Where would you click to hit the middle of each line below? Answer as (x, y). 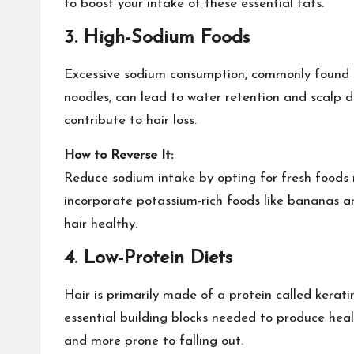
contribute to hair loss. (130, 121)
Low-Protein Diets (158, 258)
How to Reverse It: (119, 155)
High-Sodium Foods (167, 38)
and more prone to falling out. (154, 341)
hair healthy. (101, 224)
